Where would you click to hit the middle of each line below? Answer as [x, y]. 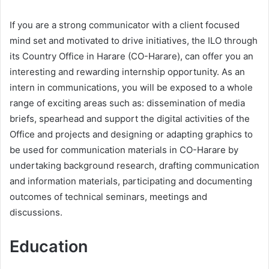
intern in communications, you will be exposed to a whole [131, 87]
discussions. [36, 212]
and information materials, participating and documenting [131, 181]
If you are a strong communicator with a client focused [125, 25]
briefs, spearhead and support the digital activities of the [130, 118]
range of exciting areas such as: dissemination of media [127, 103]
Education [49, 246]
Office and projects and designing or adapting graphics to [131, 134]
